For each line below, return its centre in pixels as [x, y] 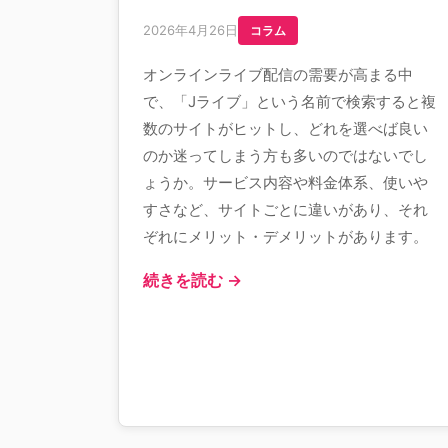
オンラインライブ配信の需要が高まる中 [278, 74]
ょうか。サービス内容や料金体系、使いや [285, 182]
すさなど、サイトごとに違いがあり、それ [285, 209]
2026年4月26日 [190, 30]
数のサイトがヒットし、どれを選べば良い [285, 128]
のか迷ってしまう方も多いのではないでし [285, 155]
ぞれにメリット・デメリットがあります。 [285, 236]
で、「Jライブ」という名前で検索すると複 [289, 101]
